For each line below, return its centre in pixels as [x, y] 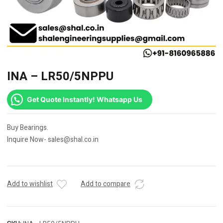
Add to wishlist [30, 184]
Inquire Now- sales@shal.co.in [53, 140]
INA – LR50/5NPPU [60, 77]
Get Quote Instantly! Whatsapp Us [85, 100]
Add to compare [106, 184]
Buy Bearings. [28, 128]
